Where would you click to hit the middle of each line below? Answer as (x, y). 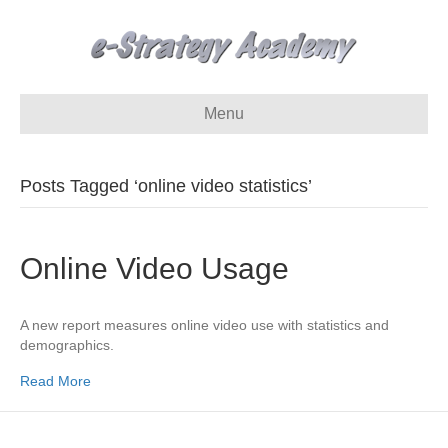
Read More (55, 381)
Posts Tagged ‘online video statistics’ (166, 186)
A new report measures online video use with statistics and (204, 325)
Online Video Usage (154, 268)
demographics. (67, 345)
